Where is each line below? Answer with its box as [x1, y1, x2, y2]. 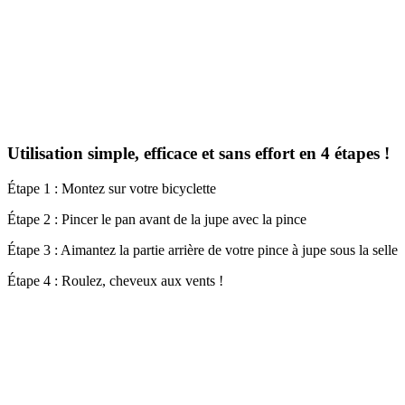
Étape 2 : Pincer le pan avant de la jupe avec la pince [7, 211, 306, 227]
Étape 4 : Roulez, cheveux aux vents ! [7, 272, 223, 288]
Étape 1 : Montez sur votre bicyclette [7, 180, 216, 196]
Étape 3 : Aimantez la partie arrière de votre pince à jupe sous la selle [7, 241, 398, 258]
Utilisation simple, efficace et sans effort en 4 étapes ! [7, 143, 390, 163]
